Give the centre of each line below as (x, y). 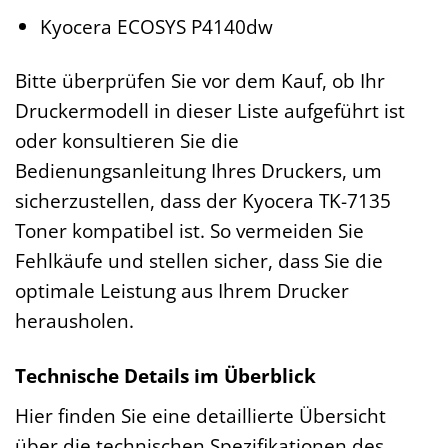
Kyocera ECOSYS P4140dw (156, 26)
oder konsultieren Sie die (127, 141)
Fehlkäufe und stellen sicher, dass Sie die (199, 261)
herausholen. (74, 321)
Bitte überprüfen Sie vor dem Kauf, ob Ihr (200, 81)
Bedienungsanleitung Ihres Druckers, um (198, 171)
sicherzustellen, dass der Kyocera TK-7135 (203, 201)
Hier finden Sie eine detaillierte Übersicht (200, 416)
